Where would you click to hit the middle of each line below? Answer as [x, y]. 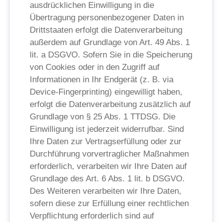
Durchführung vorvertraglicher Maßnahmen [109, 154]
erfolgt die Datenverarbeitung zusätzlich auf [110, 104]
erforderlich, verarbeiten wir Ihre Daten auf [108, 166]
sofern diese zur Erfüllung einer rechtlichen [109, 203]
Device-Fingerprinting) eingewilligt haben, [106, 92]
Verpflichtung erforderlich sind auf [92, 216]
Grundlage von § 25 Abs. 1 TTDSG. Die [103, 117]
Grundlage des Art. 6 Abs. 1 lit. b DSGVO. [107, 179]
